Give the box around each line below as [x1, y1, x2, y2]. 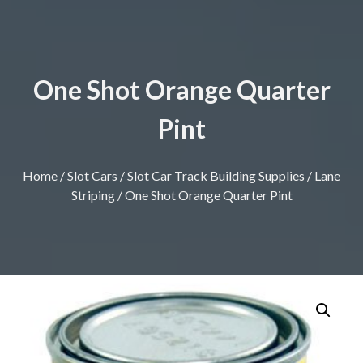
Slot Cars [67, 167, 117, 183]
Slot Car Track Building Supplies [127, 167, 305, 183]
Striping [70, 186, 115, 203]
